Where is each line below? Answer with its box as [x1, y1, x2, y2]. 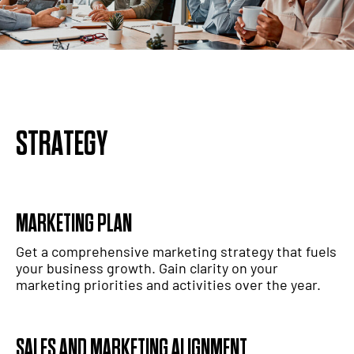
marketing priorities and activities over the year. [16, 276, 321, 294]
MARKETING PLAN [16, 209, 132, 240]
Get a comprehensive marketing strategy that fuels [16, 243, 337, 261]
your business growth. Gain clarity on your [16, 259, 278, 277]
